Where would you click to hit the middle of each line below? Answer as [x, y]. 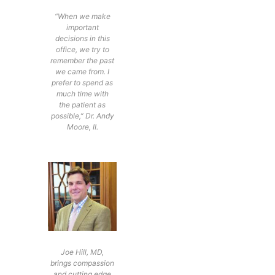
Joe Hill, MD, [83, 252]
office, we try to [82, 49]
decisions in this [82, 38]
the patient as [83, 104]
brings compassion [83, 263]
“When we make [82, 16]
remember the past [83, 60]
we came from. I [83, 71]
